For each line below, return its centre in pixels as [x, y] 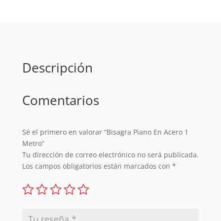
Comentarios [60, 100]
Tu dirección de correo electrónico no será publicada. [110, 155]
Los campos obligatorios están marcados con [97, 166]
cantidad [36, 19]
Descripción [57, 68]
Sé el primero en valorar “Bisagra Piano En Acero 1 [105, 132]
